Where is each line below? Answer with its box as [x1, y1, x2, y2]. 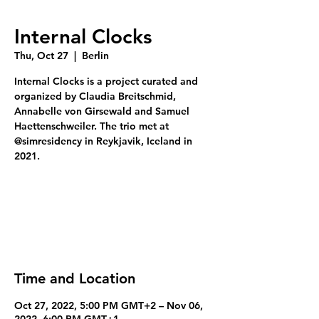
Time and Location [14, 270, 135, 287]
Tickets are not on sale [57, 195, 171, 209]
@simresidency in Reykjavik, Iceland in [14, 135, 192, 147]
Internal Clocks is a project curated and [14, 75, 198, 88]
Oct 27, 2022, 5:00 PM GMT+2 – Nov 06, [14, 299, 203, 312]
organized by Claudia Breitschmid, [14, 90, 176, 103]
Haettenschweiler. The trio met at [14, 120, 169, 132]
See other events [71, 212, 157, 226]
